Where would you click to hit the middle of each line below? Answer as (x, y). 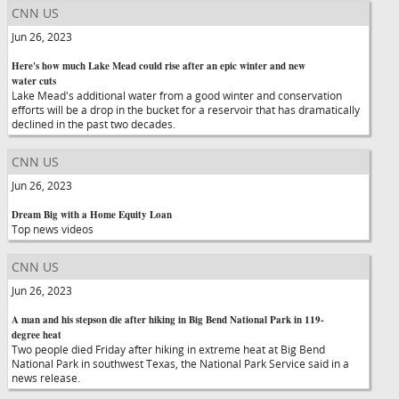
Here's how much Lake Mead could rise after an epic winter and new (159, 66)
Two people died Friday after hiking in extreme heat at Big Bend (168, 349)
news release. (46, 378)
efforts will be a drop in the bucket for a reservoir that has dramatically (186, 110)
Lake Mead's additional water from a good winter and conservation (177, 95)
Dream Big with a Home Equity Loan (92, 215)
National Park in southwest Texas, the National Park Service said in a (180, 363)
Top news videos (53, 229)
